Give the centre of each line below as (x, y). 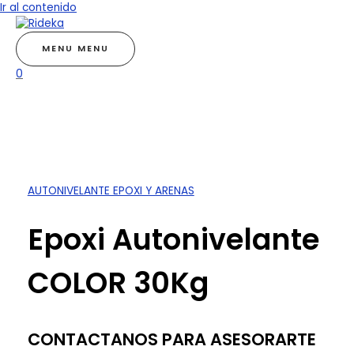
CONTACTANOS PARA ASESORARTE (171, 340)
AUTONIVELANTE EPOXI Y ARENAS (111, 190)
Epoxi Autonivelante (173, 240)
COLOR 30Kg (118, 284)
